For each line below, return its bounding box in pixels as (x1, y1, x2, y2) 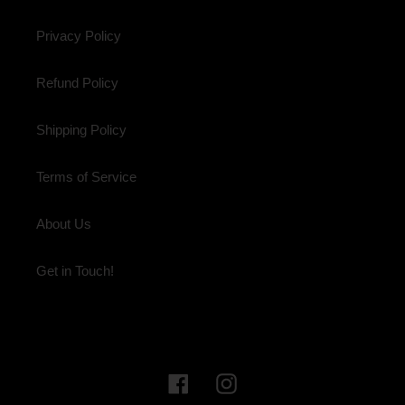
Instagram (236, 373, 296, 390)
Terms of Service (36, 168, 137, 184)
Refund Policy (36, 74, 118, 90)
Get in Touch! (36, 262, 114, 278)
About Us (36, 215, 91, 231)
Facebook (188, 373, 247, 390)
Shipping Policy (36, 121, 127, 137)
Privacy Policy (36, 27, 121, 43)
